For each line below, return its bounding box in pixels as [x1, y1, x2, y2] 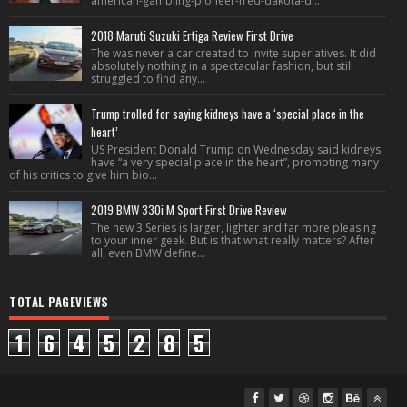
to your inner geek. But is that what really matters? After [91, 233, 374, 248]
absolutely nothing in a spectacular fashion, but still [91, 58, 353, 74]
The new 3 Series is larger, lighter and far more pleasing [91, 220, 376, 235]
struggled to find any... [91, 71, 205, 86]
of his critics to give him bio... [9, 167, 157, 183]
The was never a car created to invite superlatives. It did [91, 45, 376, 61]
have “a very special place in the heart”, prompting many [91, 154, 379, 170]
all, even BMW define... [91, 245, 205, 261]
